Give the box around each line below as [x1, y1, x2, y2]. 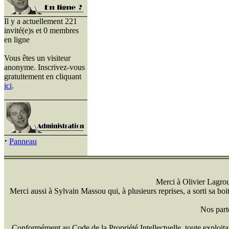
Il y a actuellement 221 [4, 17, 77, 26]
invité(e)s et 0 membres [4, 26, 79, 35]
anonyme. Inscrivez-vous [4, 63, 85, 72]
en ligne [4, 35, 30, 44]
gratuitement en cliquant [4, 72, 81, 81]
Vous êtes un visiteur [4, 54, 71, 62]
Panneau [9, 137, 37, 146]
